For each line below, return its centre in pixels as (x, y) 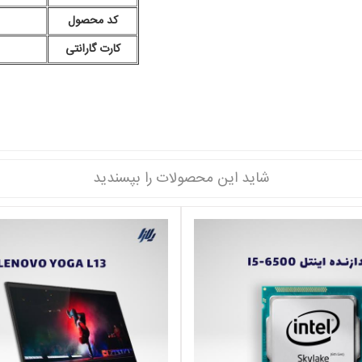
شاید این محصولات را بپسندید (181, 179)
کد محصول (93, 21)
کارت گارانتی (93, 50)
